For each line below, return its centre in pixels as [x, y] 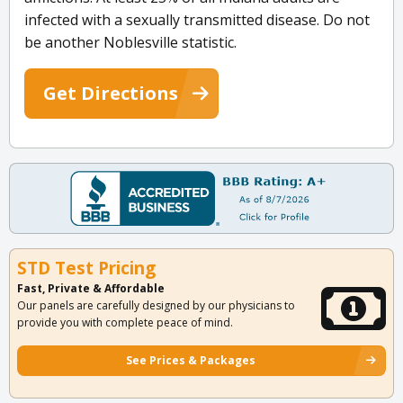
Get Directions [111, 94]
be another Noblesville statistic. [130, 43]
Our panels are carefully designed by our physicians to [156, 306]
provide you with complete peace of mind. [125, 323]
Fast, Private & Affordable [91, 289]
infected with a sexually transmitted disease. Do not [197, 20]
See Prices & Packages [191, 361]
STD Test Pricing [86, 269]
